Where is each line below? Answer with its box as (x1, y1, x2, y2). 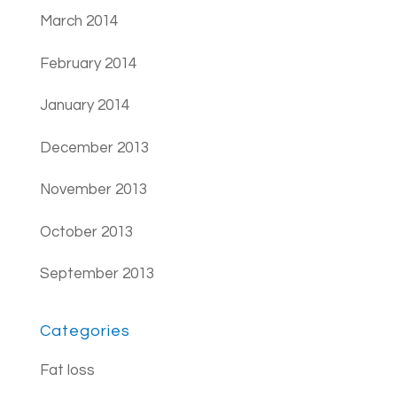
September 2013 (39, 266, 154, 283)
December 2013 (39, 139, 149, 156)
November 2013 (39, 182, 147, 198)
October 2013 (39, 223, 133, 240)
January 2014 (39, 97, 129, 114)
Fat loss (39, 362, 95, 379)
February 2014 (39, 55, 136, 72)
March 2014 (39, 13, 118, 30)
